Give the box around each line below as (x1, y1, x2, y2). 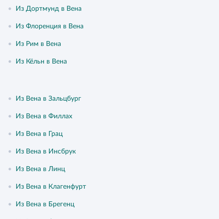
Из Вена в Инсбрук (16, 148, 76, 155)
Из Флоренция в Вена (16, 23, 84, 30)
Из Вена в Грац (16, 131, 63, 137)
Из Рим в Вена (16, 41, 61, 47)
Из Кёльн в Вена (16, 58, 67, 65)
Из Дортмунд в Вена (16, 5, 82, 12)
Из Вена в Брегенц (16, 201, 74, 208)
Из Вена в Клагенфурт (16, 183, 86, 190)
